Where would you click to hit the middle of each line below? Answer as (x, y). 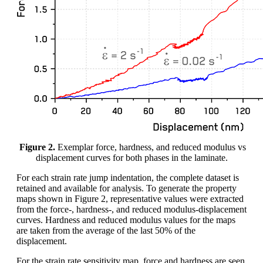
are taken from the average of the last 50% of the (106, 230)
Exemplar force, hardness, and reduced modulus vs (151, 147)
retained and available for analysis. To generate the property (127, 188)
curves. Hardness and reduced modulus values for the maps (126, 220)
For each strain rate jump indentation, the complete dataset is (128, 177)
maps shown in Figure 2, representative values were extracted (130, 198)
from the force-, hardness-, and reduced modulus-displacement (131, 209)
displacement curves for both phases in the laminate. (131, 157)
